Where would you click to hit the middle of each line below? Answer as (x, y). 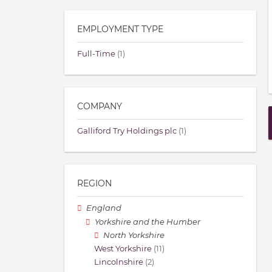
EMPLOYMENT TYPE (120, 29)
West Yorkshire (123, 249)
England (104, 208)
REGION (94, 184)
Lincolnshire (119, 262)
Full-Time (96, 54)
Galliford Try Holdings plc (127, 131)
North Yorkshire (134, 235)
